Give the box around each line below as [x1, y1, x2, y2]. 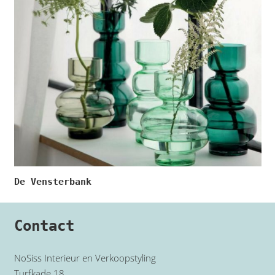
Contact [14, 217, 74, 234]
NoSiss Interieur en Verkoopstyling [14, 251, 156, 264]
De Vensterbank [14, 176, 91, 187]
